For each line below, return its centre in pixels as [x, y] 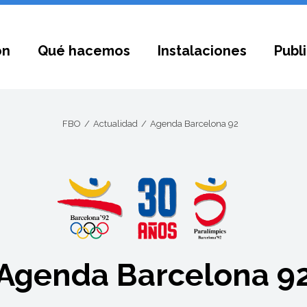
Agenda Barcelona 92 [194, 123]
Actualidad [115, 123]
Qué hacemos [84, 51]
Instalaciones [202, 51]
